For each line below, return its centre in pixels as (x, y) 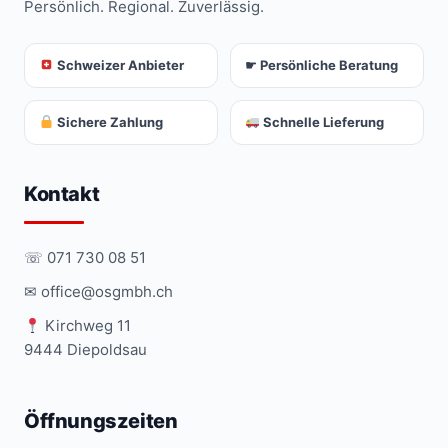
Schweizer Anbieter (118, 65)
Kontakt (62, 194)
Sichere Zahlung (108, 122)
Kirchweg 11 (86, 326)
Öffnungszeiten (101, 421)
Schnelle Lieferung (321, 122)
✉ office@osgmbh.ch (98, 292)
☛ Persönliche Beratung (321, 65)
